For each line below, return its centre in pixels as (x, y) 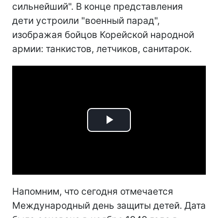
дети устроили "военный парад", (86, 21)
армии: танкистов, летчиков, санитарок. (102, 49)
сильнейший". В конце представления (98, 7)
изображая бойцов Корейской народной (103, 35)
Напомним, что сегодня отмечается (93, 191)
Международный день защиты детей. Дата (109, 205)
